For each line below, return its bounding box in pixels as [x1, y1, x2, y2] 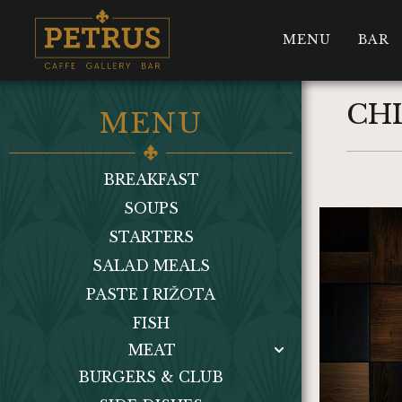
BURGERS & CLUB [78, 368, 223, 386]
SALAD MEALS [92, 257, 210, 275]
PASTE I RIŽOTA [86, 285, 215, 303]
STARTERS [108, 228, 194, 246]
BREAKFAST [102, 170, 199, 188]
